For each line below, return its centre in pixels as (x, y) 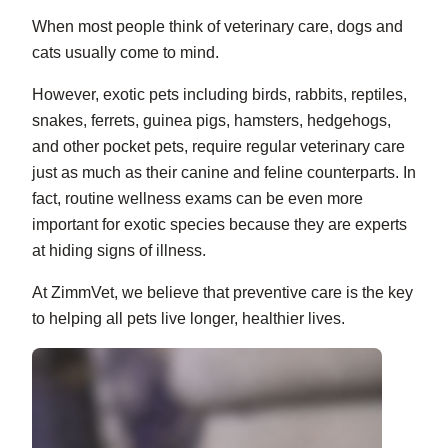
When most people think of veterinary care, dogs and (217, 27)
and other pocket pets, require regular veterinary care (218, 147)
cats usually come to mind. (125, 53)
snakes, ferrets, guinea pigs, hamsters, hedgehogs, (211, 121)
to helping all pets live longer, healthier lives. (188, 319)
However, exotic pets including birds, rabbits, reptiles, (219, 95)
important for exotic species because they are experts (219, 225)
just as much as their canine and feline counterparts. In (224, 173)
